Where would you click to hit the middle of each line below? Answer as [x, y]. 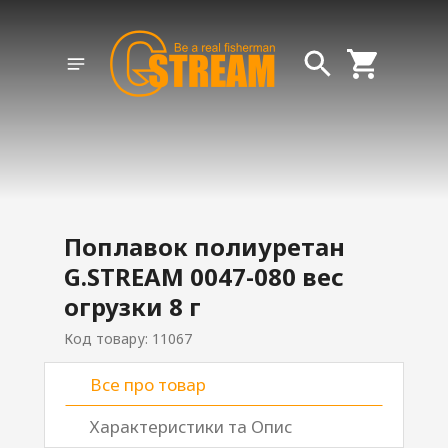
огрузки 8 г [132, 306]
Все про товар [148, 384]
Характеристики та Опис [191, 426]
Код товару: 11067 [128, 338]
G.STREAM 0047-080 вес [204, 276]
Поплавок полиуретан [204, 246]
